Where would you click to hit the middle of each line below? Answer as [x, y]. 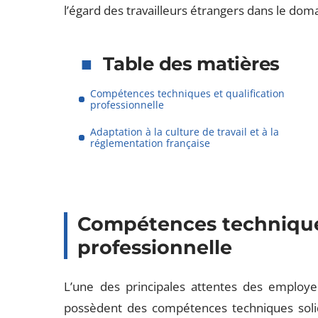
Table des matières [191, 64]
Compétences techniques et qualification [188, 93]
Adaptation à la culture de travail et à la [185, 132]
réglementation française [150, 143]
